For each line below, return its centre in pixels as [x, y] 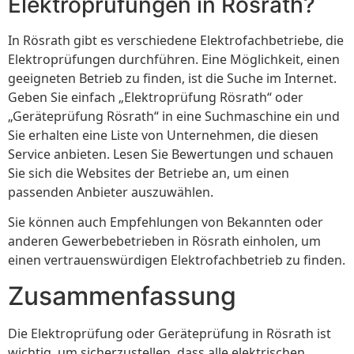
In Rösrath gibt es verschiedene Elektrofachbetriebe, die [176, 41]
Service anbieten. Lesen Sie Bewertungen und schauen [171, 154]
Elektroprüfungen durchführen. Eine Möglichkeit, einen [174, 60]
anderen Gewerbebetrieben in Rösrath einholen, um [164, 241]
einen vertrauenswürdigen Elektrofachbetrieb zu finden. [177, 260]
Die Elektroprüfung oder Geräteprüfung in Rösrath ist [169, 333]
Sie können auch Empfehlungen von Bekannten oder [166, 222]
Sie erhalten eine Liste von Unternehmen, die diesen [163, 136]
